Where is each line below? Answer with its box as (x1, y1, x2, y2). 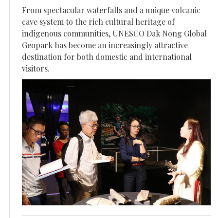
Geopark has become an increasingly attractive (22, 40, 188, 51)
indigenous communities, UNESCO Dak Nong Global (22, 28, 207, 39)
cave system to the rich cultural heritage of (22, 17, 175, 27)
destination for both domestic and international (22, 52, 192, 62)
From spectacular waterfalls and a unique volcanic (22, 5, 200, 16)
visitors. (22, 63, 50, 74)
